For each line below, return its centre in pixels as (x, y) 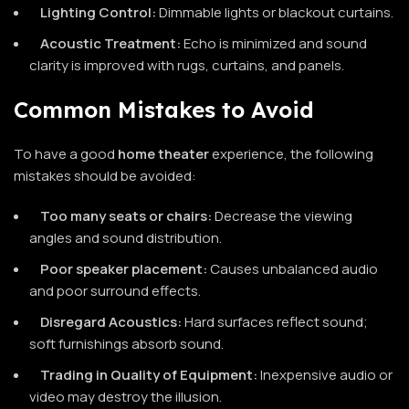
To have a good (66, 153)
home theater (163, 153)
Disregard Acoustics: (111, 321)
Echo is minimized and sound (274, 43)
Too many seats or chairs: (126, 215)
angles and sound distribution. (126, 237)
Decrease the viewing (282, 215)
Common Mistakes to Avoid (164, 109)
